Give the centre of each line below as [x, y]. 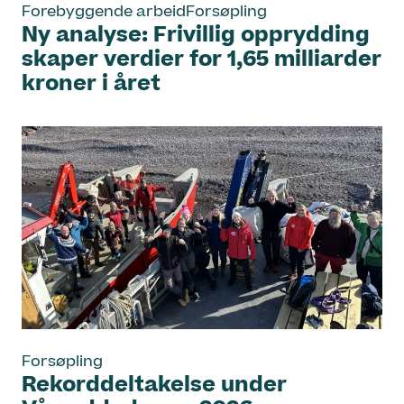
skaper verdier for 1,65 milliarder [202, 60]
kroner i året [91, 84]
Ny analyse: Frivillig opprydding [196, 36]
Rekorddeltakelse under [154, 386]
